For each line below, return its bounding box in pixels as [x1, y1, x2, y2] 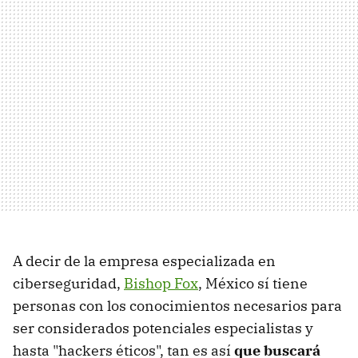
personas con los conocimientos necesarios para [13, 296, 342, 315]
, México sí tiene [198, 273, 308, 292]
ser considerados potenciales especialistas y [13, 318, 313, 337]
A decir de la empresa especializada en [13, 251, 276, 270]
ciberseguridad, [13, 273, 124, 292]
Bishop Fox [124, 273, 198, 292]
